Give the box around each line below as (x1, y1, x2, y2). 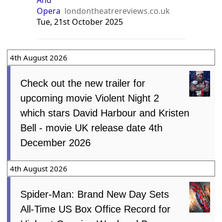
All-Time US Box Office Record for (20, 203, 171, 215)
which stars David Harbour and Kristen (20, 107, 190, 118)
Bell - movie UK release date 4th (20, 122, 163, 133)
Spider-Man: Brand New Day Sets (20, 188, 169, 200)
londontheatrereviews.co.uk (64, 5, 170, 16)
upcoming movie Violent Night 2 (20, 92, 160, 104)
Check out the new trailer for (20, 77, 146, 89)
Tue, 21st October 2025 (37, 16, 123, 27)
